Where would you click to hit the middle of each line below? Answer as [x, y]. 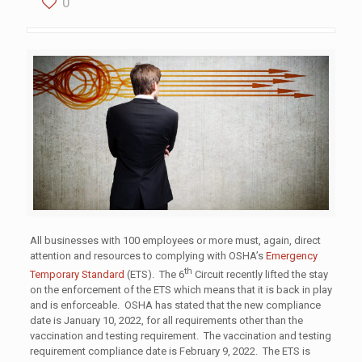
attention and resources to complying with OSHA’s [146, 255]
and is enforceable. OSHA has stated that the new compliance [175, 305]
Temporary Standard [77, 275]
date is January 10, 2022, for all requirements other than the [166, 321]
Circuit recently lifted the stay [260, 275]
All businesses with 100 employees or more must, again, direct [175, 240]
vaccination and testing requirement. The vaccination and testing [180, 336]
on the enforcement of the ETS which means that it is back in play [181, 290]
